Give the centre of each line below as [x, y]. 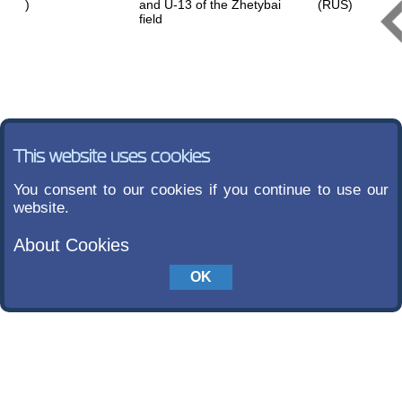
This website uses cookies [112, 157]
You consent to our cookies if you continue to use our [201, 190]
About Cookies [71, 245]
